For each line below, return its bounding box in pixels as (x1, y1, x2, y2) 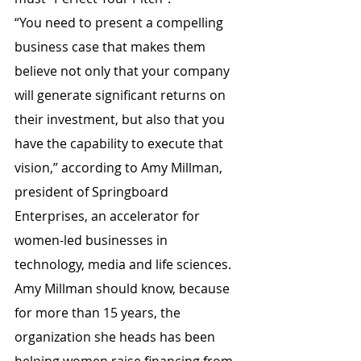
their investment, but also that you (15, 110, 228, 128)
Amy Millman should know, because (15, 280, 233, 297)
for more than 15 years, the (15, 304, 184, 322)
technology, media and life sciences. (15, 255, 234, 273)
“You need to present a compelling (15, 14, 226, 31)
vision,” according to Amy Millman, (15, 159, 226, 176)
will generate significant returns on (15, 86, 229, 104)
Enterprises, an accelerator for (15, 207, 203, 225)
